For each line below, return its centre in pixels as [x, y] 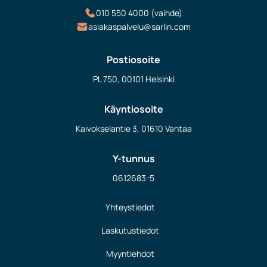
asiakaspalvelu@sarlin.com [139, 27]
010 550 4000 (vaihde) [139, 13]
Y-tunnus [133, 159]
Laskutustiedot [130, 230]
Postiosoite [133, 60]
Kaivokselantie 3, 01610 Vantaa [133, 128]
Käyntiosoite [133, 109]
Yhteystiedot [130, 207]
